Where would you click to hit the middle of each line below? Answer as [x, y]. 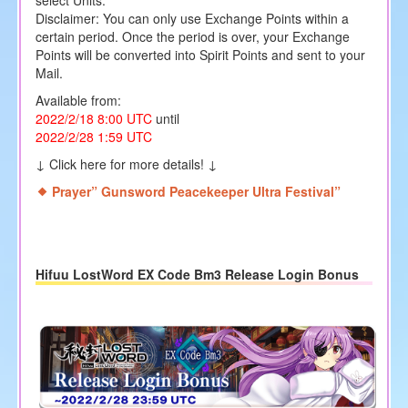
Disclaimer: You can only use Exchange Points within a [192, 18]
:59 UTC [128, 136]
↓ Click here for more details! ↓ [126, 163]
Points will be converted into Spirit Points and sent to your [200, 54]
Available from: [78, 100]
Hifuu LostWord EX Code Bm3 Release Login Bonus [197, 274]
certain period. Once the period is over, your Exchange [192, 36]
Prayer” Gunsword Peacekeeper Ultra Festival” [196, 191]
